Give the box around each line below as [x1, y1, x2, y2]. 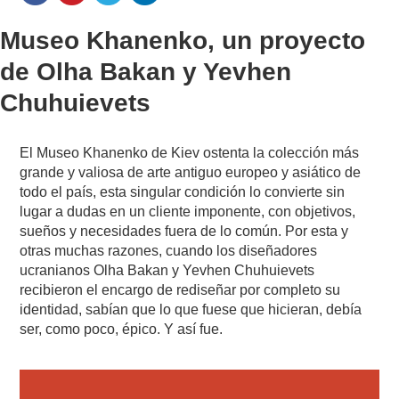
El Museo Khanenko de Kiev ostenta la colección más [20, 144, 360, 160]
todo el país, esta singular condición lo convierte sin [20, 183, 346, 199]
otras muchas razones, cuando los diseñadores [20, 242, 318, 258]
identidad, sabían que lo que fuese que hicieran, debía [20, 301, 362, 317]
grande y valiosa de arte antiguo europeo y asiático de [20, 164, 362, 180]
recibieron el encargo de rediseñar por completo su [20, 281, 341, 297]
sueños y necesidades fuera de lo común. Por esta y [20, 223, 349, 239]
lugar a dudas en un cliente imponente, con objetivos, [20, 203, 356, 219]
